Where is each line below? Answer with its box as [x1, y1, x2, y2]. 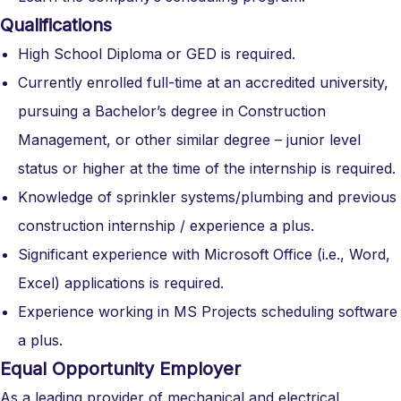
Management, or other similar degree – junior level [18, 131, 361, 149]
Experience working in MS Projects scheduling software [18, 303, 397, 320]
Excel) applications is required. [18, 274, 224, 292]
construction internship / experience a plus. [18, 217, 314, 235]
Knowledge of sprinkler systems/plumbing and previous [18, 188, 397, 206]
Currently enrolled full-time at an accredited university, [18, 73, 388, 91]
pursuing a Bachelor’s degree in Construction [18, 102, 326, 120]
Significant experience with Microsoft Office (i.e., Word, [18, 245, 390, 263]
